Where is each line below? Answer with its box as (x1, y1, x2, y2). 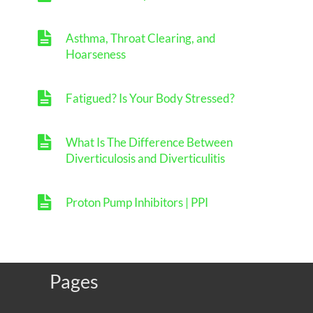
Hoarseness (66, 46, 126, 61)
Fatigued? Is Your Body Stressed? (66, 90, 235, 105)
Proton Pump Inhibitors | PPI (66, 194, 208, 210)
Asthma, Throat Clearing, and (66, 30, 216, 45)
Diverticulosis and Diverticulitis (66, 150, 225, 166)
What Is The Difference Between (66, 134, 233, 150)
